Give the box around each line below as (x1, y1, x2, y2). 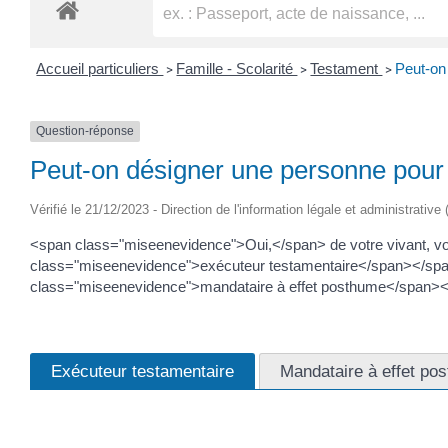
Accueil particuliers (36, 60, 164, 78)
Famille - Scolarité (176, 60, 298, 78)
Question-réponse (35, 124, 134, 139)
